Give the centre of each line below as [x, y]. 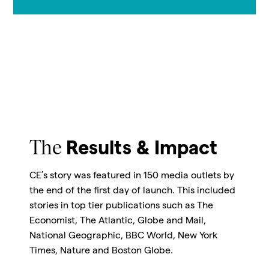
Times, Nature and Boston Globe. [101, 251]
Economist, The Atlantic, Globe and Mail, [117, 221]
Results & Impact [141, 150]
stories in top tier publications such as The [121, 206]
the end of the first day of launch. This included [132, 191]
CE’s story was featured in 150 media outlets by [131, 176]
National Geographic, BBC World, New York [123, 236]
